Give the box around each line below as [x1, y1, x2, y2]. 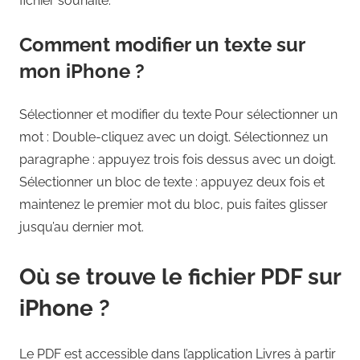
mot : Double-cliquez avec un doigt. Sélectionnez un [19, 129, 328, 145]
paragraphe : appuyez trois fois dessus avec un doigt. [19, 151, 336, 167]
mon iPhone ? [19, 59, 145, 83]
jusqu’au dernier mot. [19, 219, 144, 235]
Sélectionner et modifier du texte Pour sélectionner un [19, 106, 337, 122]
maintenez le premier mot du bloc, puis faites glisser [19, 196, 328, 212]
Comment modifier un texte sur [19, 32, 305, 56]
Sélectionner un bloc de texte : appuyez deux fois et [19, 174, 325, 190]
